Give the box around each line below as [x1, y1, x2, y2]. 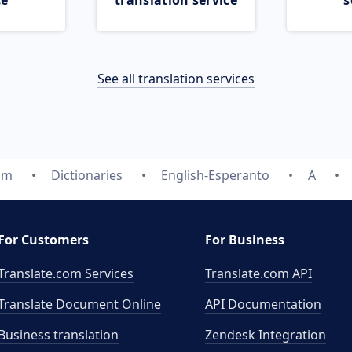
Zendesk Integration [205, 326, 326, 343]
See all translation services [97, 70, 255, 87]
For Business [205, 231, 284, 248]
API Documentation [205, 295, 321, 313]
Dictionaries [50, 167, 123, 184]
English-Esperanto [160, 167, 269, 184]
